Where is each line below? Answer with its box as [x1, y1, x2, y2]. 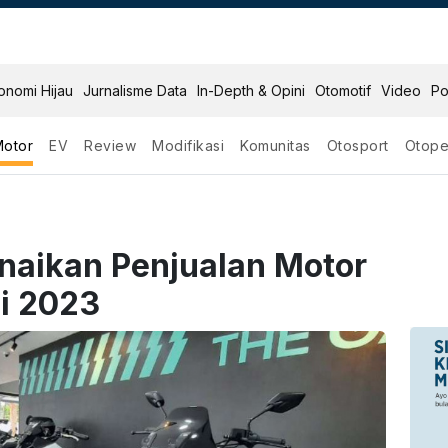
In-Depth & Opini [197, 82, 306, 99]
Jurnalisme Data [83, 82, 188, 99]
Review [84, 137, 137, 154]
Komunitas [240, 137, 311, 154]
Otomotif [315, 82, 372, 99]
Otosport [326, 137, 389, 154]
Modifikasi [152, 137, 225, 154]
